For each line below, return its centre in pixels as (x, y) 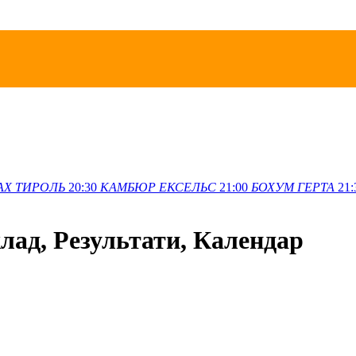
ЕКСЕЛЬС (188, 187)
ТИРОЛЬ (40, 187)
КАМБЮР (128, 187)
